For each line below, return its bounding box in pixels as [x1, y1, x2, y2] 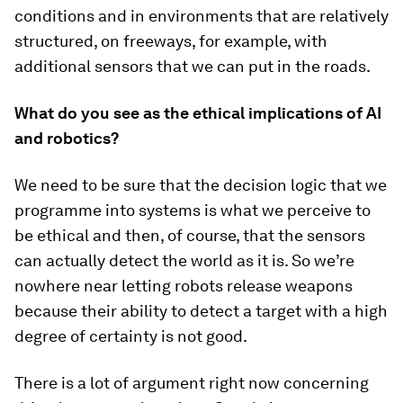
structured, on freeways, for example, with [14, 31, 327, 50]
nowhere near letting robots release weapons [14, 275, 353, 295]
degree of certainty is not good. [14, 326, 247, 345]
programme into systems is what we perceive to [14, 200, 371, 219]
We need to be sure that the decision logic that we [14, 175, 387, 194]
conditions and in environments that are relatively [14, 5, 389, 25]
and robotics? [14, 128, 119, 148]
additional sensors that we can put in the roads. [14, 56, 371, 76]
